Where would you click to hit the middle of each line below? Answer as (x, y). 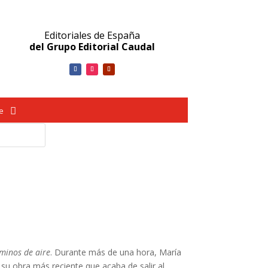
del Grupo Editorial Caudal (92, 47)
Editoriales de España (92, 35)
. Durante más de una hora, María (116, 252)
